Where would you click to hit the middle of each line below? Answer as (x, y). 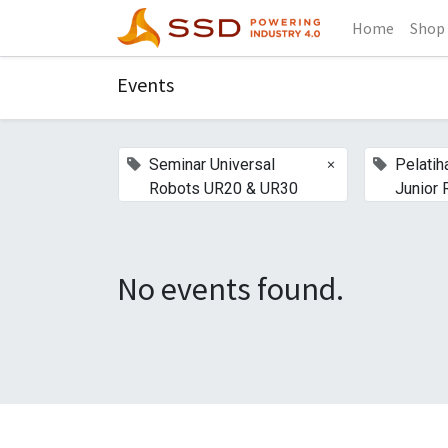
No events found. (230, 289)
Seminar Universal (212, 164)
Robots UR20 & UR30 (223, 188)
